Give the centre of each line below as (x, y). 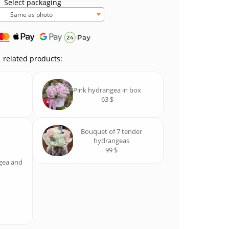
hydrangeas (111, 141)
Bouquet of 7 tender (111, 132)
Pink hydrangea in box (107, 90)
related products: (33, 58)
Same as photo (31, 15)
